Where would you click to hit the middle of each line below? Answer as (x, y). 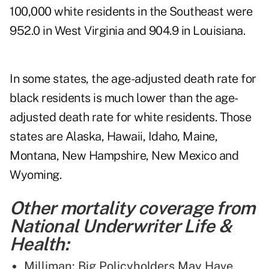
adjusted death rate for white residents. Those (130, 117)
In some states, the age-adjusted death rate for (133, 79)
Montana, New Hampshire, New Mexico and (124, 156)
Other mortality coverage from (132, 208)
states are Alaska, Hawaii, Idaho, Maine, (113, 137)
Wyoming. (35, 175)
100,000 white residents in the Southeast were (131, 12)
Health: (39, 244)
